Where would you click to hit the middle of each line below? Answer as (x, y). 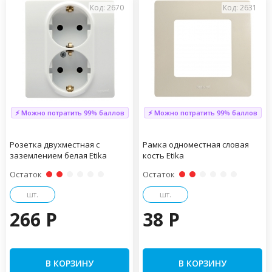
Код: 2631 (240, 7)
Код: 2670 (107, 7)
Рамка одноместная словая (196, 144)
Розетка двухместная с (55, 144)
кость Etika (163, 155)
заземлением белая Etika (58, 155)
